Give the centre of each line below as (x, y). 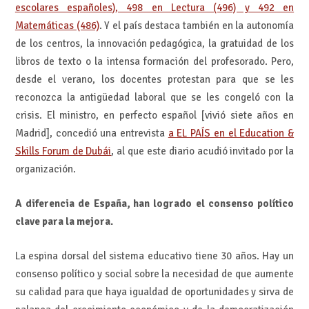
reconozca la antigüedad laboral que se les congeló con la (154, 97)
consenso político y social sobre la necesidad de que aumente (154, 274)
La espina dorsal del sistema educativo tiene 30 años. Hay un (154, 256)
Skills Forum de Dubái (63, 151)
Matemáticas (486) (57, 25)
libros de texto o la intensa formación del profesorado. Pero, (154, 61)
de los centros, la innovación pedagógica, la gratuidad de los (154, 43)
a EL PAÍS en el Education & (231, 133)
